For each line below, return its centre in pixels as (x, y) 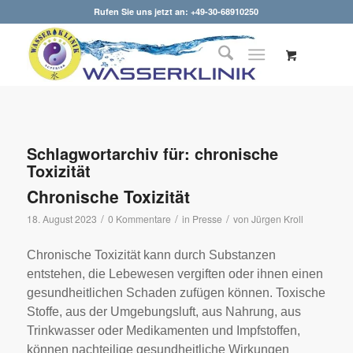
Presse (207, 219)
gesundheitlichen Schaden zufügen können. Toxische (176, 292)
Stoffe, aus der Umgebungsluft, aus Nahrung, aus (163, 311)
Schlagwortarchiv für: (110, 153)
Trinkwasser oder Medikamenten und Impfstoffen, (163, 330)
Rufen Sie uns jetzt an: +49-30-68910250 (176, 11)
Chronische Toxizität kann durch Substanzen (151, 255)
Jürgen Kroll (277, 219)
